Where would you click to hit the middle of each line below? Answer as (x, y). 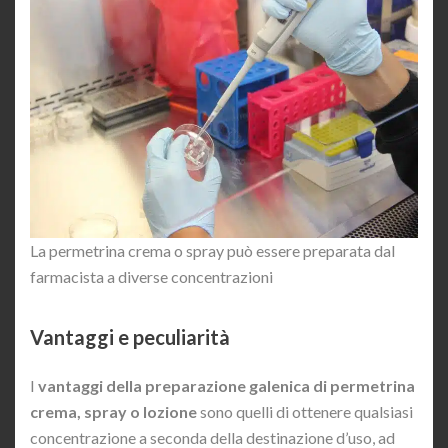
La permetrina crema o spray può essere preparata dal (212, 251)
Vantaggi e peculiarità (130, 337)
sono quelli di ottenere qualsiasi (305, 412)
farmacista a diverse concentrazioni (151, 277)
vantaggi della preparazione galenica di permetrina (226, 386)
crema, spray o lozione (113, 412)
